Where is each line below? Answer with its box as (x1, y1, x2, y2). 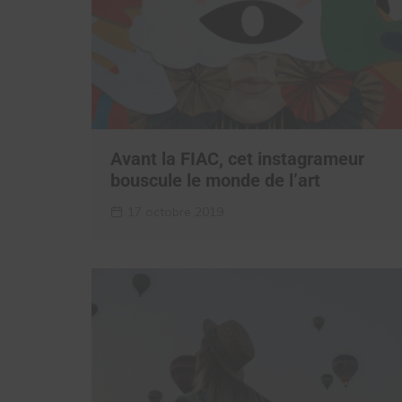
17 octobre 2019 (127, 203, 223, 220)
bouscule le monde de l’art (110, 169, 320, 191)
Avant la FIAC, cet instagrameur (110, 147, 364, 170)
